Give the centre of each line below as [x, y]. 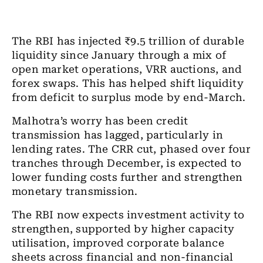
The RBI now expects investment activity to [128, 215]
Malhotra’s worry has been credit [100, 121]
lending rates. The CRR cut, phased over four [131, 149]
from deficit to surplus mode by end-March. [130, 98]
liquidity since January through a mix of [119, 55]
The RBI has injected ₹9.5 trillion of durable [128, 41]
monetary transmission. [75, 192]
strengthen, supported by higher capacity [123, 229]
